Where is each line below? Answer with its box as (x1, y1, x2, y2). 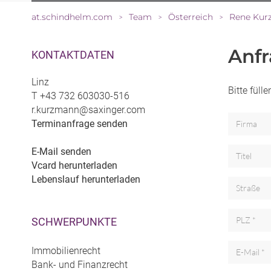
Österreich (168, 11, 213, 23)
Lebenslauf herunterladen (31, 174, 140, 186)
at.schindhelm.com (31, 11, 113, 23)
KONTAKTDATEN (31, 48, 114, 62)
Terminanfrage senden (31, 118, 128, 130)
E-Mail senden (31, 146, 91, 158)
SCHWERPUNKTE (31, 215, 117, 229)
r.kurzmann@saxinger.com (31, 104, 145, 116)
